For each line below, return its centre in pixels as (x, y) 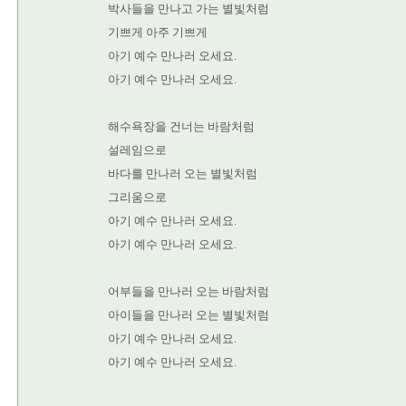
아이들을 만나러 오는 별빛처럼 (188, 315)
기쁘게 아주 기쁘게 (158, 32)
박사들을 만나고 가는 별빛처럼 (188, 9)
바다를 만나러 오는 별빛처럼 (183, 174)
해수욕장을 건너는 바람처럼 (181, 126)
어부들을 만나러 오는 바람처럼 (188, 291)
